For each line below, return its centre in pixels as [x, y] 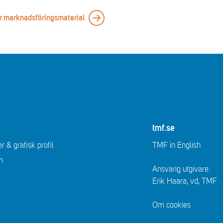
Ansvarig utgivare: [181, 169]
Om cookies [171, 205]
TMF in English [176, 145]
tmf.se [163, 128]
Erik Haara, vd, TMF [184, 181]
